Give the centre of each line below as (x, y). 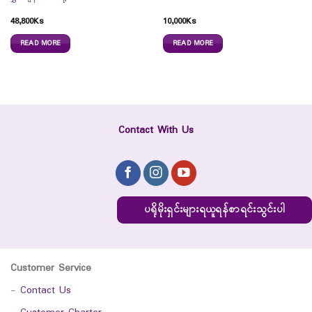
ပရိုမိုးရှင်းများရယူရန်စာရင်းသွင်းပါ (214, 210)
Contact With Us (156, 130)
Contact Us (46, 290)
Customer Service (51, 268)
